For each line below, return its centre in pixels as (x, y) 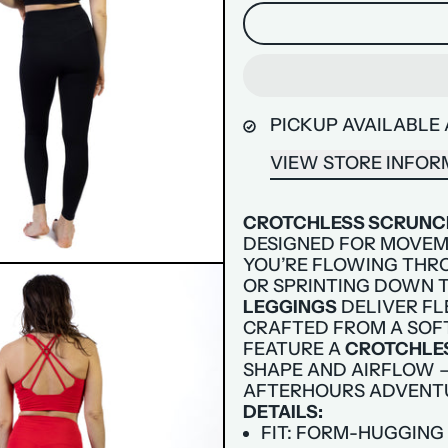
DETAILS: (282, 411)
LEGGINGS (289, 306)
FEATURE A (293, 348)
